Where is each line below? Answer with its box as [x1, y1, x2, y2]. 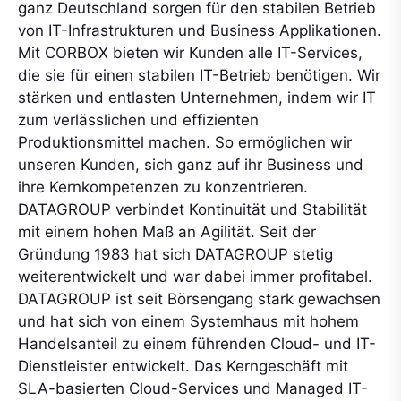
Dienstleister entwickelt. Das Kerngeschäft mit [18, 357, 348, 375]
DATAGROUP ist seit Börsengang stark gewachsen [18, 290, 380, 308]
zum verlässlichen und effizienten [18, 111, 259, 129]
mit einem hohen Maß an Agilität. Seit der [18, 223, 316, 241]
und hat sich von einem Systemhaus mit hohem [18, 312, 359, 330]
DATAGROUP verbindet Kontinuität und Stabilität [18, 200, 367, 218]
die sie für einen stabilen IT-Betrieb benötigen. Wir [18, 66, 380, 84]
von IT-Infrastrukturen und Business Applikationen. [18, 21, 381, 39]
